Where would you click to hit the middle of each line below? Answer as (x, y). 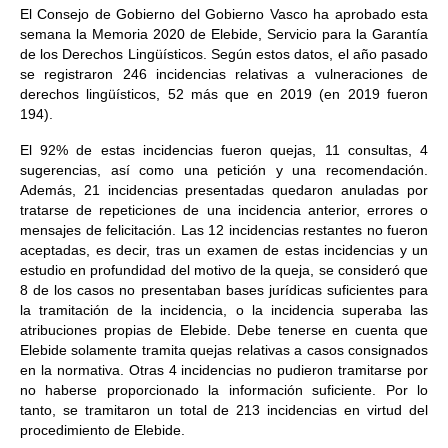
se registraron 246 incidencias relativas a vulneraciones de (224, 74)
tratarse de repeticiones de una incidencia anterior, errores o (224, 210)
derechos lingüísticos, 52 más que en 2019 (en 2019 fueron (224, 94)
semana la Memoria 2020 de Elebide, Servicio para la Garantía (224, 34)
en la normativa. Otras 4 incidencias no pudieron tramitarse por (224, 370)
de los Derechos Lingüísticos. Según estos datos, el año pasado (224, 54)
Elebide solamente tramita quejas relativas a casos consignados (224, 350)
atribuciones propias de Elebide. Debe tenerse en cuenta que (224, 330)
